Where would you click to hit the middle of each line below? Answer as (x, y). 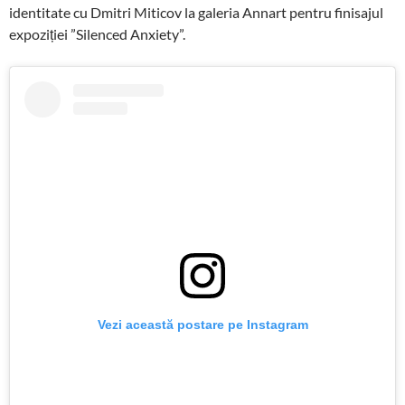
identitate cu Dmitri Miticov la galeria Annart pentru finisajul (196, 13)
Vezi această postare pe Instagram (202, 324)
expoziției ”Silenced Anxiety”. (97, 34)
